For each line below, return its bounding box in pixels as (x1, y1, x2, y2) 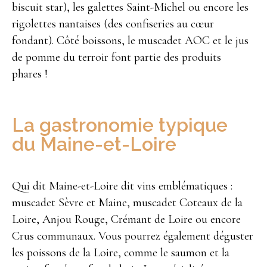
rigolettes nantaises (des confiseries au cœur (12, 17, 214, 32)
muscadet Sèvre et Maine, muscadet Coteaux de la (12, 195, 243, 210)
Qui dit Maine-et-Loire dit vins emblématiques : (12, 179, 232, 194)
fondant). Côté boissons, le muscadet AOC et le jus (12, 33, 249, 48)
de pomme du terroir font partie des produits (12, 50, 221, 65)
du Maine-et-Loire (12, 133, 176, 156)
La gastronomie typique (12, 114, 228, 136)
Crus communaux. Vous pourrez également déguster (12, 229, 253, 244)
